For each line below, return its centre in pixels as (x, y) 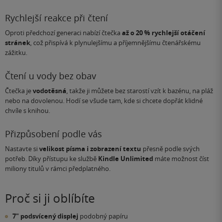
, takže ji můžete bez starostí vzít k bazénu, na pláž (140, 91)
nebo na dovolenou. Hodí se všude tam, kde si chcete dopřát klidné (104, 101)
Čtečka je (19, 91)
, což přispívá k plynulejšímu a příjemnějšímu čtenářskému (115, 43)
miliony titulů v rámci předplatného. (58, 169)
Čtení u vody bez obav (51, 76)
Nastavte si (22, 149)
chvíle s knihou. (28, 111)
